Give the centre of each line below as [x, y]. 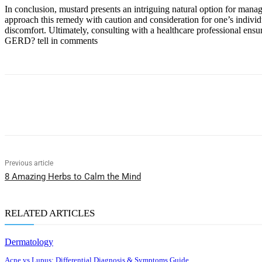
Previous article [29, 163]
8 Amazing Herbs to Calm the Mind [73, 177]
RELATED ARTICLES [50, 213]
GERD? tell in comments [51, 41]
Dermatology [29, 242]
